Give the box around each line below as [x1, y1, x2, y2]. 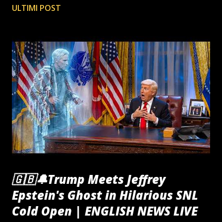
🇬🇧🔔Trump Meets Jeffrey [12, 171, 166, 188]
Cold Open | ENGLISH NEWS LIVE [12, 203, 198, 220]
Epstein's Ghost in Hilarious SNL [12, 187, 198, 204]
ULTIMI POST [12, 2, 61, 14]
